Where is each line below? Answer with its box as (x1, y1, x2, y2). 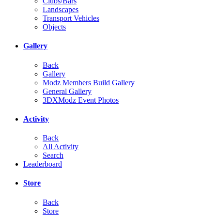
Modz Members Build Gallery (43, 78, 135, 87)
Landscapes (43, 5, 78, 14)
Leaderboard (23, 160, 62, 169)
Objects (43, 23, 66, 31)
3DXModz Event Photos (43, 95, 119, 104)
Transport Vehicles (43, 14, 99, 23)
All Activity (43, 142, 78, 151)
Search (43, 151, 63, 160)
